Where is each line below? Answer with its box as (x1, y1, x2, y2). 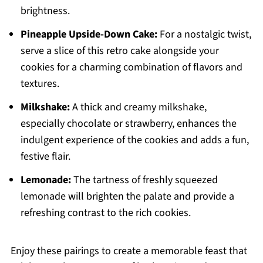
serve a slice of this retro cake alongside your (20, 43, 219, 59)
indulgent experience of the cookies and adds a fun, (20, 133, 249, 148)
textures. (20, 76, 59, 92)
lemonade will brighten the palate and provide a (20, 189, 234, 204)
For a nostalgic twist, (157, 27, 251, 42)
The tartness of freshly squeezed (70, 173, 218, 188)
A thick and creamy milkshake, (69, 100, 207, 115)
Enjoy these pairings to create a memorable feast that (10, 244, 247, 259)
